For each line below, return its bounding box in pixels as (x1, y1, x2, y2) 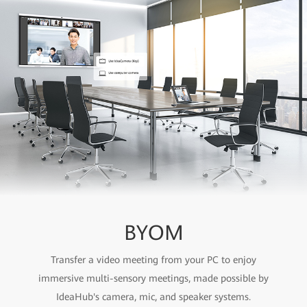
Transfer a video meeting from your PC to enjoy (51, 254, 256, 265)
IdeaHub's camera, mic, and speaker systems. (56, 291, 251, 302)
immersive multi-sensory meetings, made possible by (38, 272, 269, 284)
